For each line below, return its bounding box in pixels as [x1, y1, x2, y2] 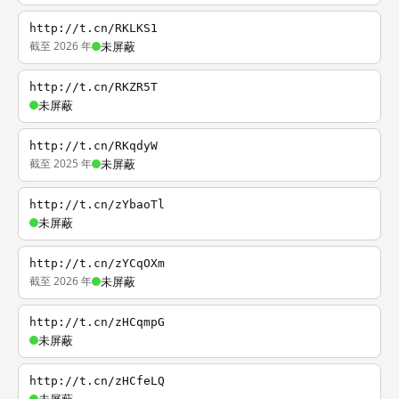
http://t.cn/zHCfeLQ [29, 374, 165, 387]
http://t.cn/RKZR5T [29, 80, 158, 94]
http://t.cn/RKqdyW [29, 139, 158, 152]
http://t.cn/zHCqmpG [29, 315, 165, 329]
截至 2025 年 [29, 156, 92, 171]
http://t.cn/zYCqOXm [29, 256, 165, 270]
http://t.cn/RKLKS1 [29, 21, 158, 35]
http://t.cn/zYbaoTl [29, 198, 165, 211]
